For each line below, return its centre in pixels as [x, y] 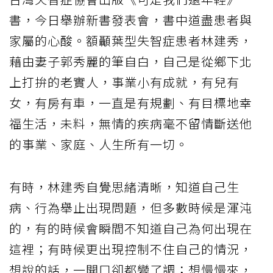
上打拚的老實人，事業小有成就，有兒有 [124, 82]
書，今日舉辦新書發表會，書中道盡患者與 [131, 19]
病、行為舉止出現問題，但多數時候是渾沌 [131, 207]
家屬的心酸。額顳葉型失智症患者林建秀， [131, 40]
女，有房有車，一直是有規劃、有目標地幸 [131, 102]
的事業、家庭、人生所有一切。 [99, 144]
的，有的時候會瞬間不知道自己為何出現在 [131, 228]
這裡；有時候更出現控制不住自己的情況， [131, 249]
